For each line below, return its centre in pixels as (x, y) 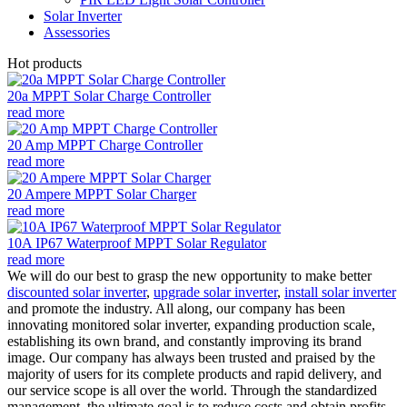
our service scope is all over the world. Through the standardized (192, 390)
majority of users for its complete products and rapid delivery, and (194, 373)
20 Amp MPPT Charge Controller (105, 144)
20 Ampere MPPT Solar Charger (102, 194)
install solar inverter (340, 292)
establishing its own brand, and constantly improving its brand (184, 341)
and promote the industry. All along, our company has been (176, 308)
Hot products (45, 63)
